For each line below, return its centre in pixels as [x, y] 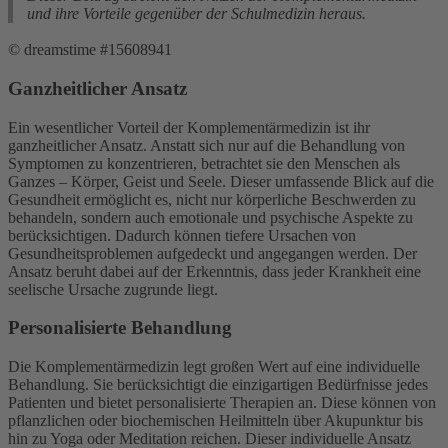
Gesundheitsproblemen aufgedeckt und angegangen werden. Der [212, 253]
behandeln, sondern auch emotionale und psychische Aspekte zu [210, 217]
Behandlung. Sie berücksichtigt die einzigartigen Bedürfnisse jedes [218, 385]
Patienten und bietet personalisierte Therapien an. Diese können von [222, 403]
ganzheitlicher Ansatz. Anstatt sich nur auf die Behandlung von [206, 145]
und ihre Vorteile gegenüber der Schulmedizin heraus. [196, 14]
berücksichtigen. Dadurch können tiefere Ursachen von [182, 235]
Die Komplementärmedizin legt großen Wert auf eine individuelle [214, 367]
